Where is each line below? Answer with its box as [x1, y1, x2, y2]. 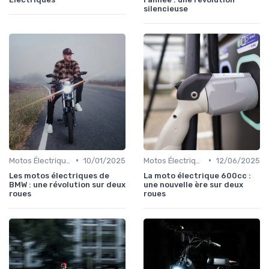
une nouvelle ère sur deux [144, 180, 243, 189]
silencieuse [144, 4, 188, 13]
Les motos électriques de [9, 171, 109, 180]
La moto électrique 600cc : [144, 171, 251, 180]
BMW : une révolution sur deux [9, 180, 125, 189]
